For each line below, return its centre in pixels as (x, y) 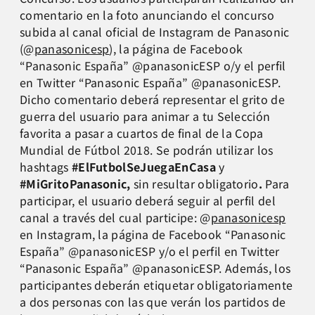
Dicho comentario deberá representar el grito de (153, 99)
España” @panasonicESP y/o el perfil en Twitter (150, 251)
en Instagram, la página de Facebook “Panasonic (153, 234)
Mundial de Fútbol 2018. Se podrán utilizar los (147, 150)
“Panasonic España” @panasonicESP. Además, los (155, 268)
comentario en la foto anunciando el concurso (147, 15)
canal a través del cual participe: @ (115, 218)
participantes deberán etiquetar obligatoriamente (156, 285)
